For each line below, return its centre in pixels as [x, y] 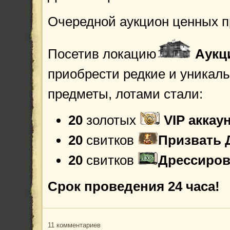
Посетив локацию [102, 54]
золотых [111, 120]
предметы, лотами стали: [125, 94]
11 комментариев [74, 225]
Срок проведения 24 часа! [134, 186]
